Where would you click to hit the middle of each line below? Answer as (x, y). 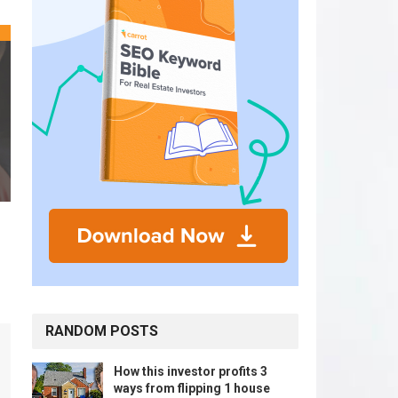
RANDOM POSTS (102, 331)
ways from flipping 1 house (192, 388)
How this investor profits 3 (191, 371)
